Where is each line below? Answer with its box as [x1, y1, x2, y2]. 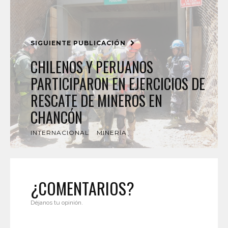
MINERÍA [97, 129, 127, 136]
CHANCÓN [31, 107, 82, 128]
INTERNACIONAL [31, 129, 89, 136]
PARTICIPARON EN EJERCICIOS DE [31, 73, 205, 94]
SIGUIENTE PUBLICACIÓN [31, 39, 128, 47]
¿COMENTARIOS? [31, 176, 134, 200]
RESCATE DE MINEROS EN [31, 90, 162, 111]
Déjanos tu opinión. [31, 199, 83, 206]
